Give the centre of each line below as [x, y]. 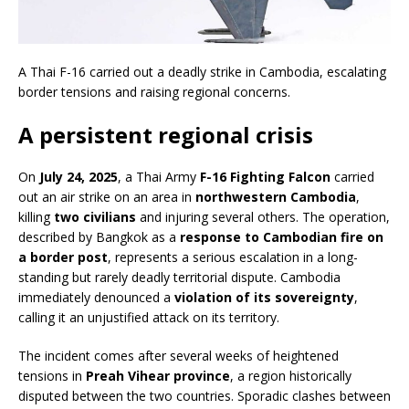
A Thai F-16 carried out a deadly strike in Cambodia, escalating [202, 72]
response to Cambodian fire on [282, 237]
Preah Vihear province [158, 376]
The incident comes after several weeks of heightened [178, 356]
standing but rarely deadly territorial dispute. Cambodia [179, 278]
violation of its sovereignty [264, 298]
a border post [63, 257]
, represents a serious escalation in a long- [233, 257]
